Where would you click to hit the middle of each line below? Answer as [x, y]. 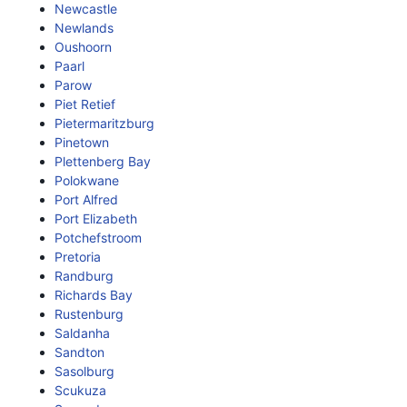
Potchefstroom [98, 238]
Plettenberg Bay [103, 161]
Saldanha [82, 333]
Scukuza [80, 390]
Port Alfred [86, 199]
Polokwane [87, 180]
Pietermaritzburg [104, 123]
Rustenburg [89, 314]
